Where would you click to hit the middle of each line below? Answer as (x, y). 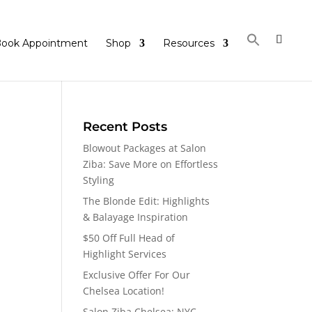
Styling (99, 180)
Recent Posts (125, 127)
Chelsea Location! (124, 291)
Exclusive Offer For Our (137, 275)
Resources (189, 43)
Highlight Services (125, 254)
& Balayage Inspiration (136, 217)
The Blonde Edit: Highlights (147, 201)
